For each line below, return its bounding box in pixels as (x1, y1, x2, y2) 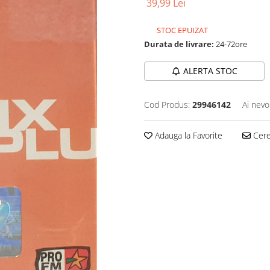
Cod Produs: (144, 99, 190, 110)
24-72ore (214, 39, 247, 49)
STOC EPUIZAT (155, 25, 208, 36)
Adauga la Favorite (152, 130, 222, 141)
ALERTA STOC (183, 65, 237, 77)
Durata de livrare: (144, 39, 214, 49)
